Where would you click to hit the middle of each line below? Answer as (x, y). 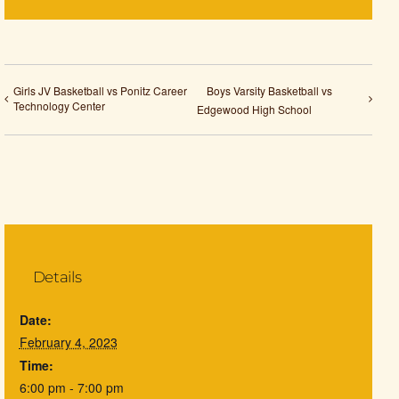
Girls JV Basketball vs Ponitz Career (100, 90)
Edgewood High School (254, 109)
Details (57, 277)
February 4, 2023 (68, 342)
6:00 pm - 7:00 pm (71, 388)
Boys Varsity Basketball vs (269, 90)
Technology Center (59, 105)
